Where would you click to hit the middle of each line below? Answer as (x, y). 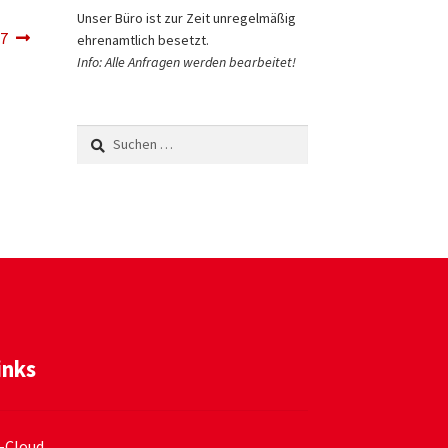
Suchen (97, 134)
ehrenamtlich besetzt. (142, 39)
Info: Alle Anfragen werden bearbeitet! (186, 61)
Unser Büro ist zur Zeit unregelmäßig (186, 17)
